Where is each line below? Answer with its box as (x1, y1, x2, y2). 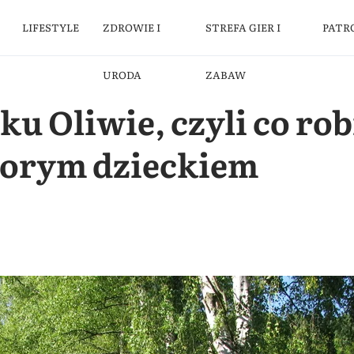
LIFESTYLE (22, 20, 80, 35)
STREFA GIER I (205, 20, 281, 35)
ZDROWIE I (103, 20, 161, 35)
